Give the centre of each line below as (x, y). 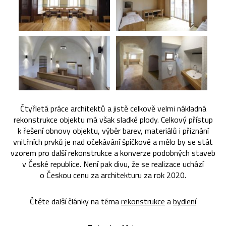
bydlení (185, 201)
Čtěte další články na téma (75, 201)
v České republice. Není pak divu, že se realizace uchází (113, 164)
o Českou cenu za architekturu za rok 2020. (113, 175)
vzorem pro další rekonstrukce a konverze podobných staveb (113, 153)
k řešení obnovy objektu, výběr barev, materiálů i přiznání (113, 130)
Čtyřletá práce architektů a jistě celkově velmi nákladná (113, 108)
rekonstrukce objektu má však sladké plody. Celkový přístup (113, 119)
